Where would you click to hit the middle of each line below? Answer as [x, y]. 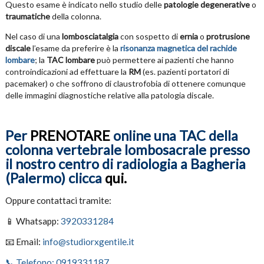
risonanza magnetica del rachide [178, 48]
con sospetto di [149, 37]
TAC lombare [70, 60]
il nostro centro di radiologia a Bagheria [125, 164]
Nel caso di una [33, 37]
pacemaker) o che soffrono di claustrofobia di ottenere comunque [125, 84]
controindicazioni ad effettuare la [67, 72]
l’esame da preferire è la [75, 48]
